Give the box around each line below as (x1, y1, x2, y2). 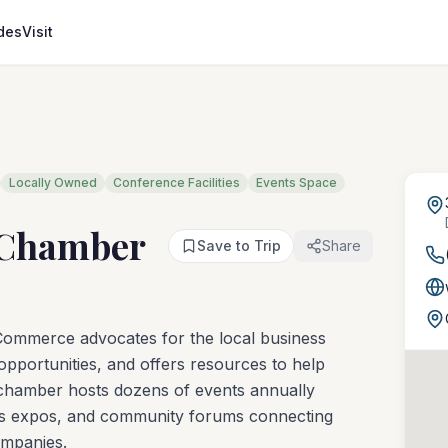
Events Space (256, 175, 337, 190)
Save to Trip (197, 237, 282, 254)
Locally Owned (9, 175, 97, 190)
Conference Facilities (113, 175, 240, 190)
